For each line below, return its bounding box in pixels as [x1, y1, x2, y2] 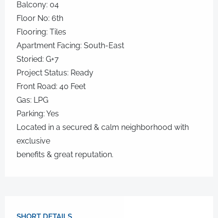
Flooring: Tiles [17, 27, 66, 36]
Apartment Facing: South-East [17, 41, 124, 50]
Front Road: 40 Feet [17, 82, 86, 91]
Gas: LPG [17, 95, 48, 105]
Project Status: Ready [17, 68, 93, 77]
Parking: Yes [17, 109, 59, 118]
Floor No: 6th [17, 14, 63, 23]
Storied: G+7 [17, 54, 59, 64]
